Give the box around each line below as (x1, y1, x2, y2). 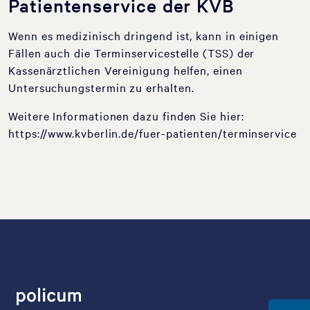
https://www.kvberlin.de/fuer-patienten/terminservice (8, 125, 297, 140)
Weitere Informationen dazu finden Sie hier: (8, 108, 244, 123)
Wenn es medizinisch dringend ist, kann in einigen (8, 28, 280, 43)
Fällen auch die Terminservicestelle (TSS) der (8, 45, 255, 60)
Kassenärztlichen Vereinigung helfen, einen (8, 62, 243, 77)
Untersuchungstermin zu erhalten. (8, 80, 194, 95)
